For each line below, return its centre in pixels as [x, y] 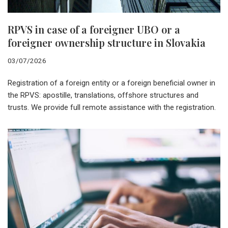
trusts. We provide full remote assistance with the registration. [112, 107]
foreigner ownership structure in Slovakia [107, 42]
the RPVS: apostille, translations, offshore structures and [103, 95]
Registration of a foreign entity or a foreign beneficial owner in [111, 83]
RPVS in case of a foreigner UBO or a [94, 29]
